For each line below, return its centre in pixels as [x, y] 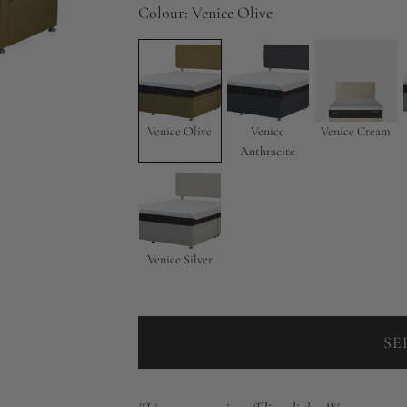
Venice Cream [356, 131]
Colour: [164, 13]
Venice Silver [179, 259]
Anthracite [268, 151]
